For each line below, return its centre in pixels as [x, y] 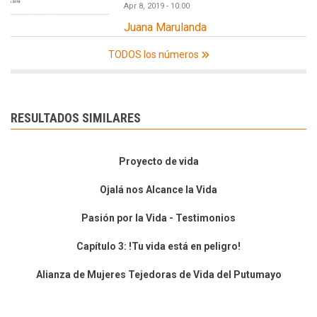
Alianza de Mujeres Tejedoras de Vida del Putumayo [158, 274]
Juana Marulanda [165, 27]
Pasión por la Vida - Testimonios [158, 218]
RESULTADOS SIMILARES [76, 117]
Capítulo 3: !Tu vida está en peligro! [158, 246]
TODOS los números [153, 54]
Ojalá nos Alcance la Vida [158, 189]
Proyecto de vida [158, 161]
